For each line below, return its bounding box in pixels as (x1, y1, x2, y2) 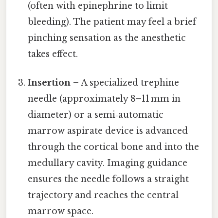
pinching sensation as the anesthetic (28, 32, 186, 43)
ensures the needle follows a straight (28, 174, 189, 185)
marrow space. (28, 206, 94, 217)
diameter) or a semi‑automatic (28, 109, 164, 121)
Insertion (28, 77, 71, 89)
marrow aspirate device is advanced (28, 126, 188, 137)
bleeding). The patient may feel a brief (28, 16, 197, 27)
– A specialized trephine (71, 77, 180, 89)
